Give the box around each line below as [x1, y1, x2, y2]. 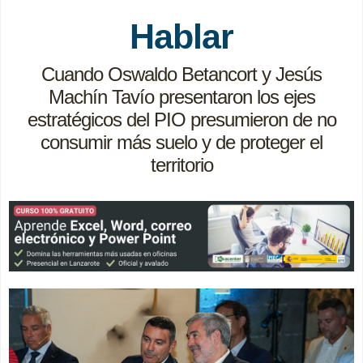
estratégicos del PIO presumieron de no [27, 109, 336, 131]
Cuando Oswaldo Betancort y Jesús [41, 63, 322, 86]
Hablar [130, 17, 233, 57]
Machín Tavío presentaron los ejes [48, 86, 315, 109]
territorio [150, 154, 213, 177]
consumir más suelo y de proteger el [41, 131, 322, 154]
